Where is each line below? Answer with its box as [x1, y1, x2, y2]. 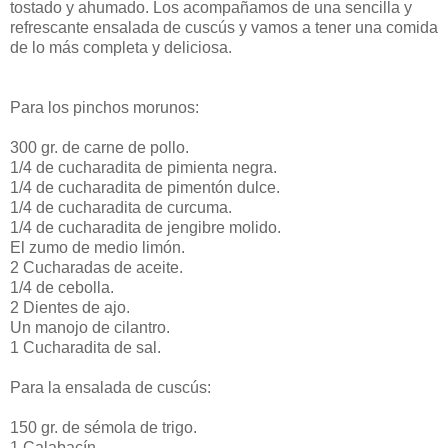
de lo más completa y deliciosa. [10, 38, 232, 56]
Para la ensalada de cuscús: [10, 378, 211, 396]
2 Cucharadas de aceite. [10, 258, 183, 276]
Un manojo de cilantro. [10, 318, 170, 336]
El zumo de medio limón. [10, 238, 185, 256]
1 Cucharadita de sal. [10, 338, 161, 356]
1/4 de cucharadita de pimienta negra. [10, 158, 277, 176]
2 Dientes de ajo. [10, 298, 130, 316]
